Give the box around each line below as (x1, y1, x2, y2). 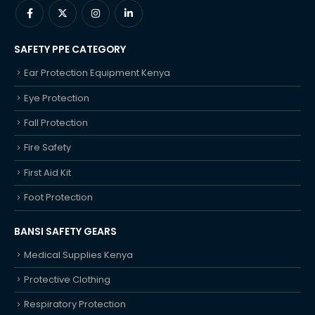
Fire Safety (24, 141, 71, 155)
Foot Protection (24, 191, 93, 205)
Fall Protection (24, 115, 88, 129)
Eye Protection (24, 91, 89, 105)
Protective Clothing (24, 272, 110, 286)
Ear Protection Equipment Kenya (24, 66, 170, 80)
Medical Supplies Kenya (24, 247, 133, 262)
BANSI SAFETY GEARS (14, 224, 117, 238)
